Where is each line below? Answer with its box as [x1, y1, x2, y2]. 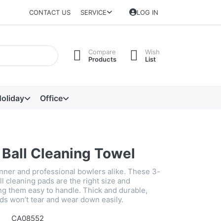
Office [39, 93, 63, 103]
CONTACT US [29, 8, 71, 17]
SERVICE [80, 8, 107, 17]
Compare [88, 47, 116, 56]
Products [88, 55, 116, 63]
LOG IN [137, 8, 159, 17]
